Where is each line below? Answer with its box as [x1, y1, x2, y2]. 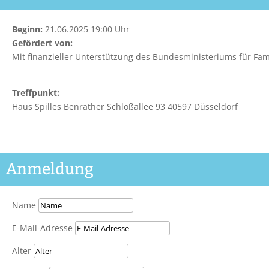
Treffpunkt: [12, 87, 68, 98]
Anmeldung [6, 160, 94, 178]
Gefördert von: [12, 37, 81, 49]
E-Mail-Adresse [12, 222, 73, 234]
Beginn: [12, 23, 43, 35]
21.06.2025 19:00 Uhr [43, 23, 130, 35]
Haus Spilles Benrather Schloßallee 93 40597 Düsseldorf [12, 101, 238, 112]
